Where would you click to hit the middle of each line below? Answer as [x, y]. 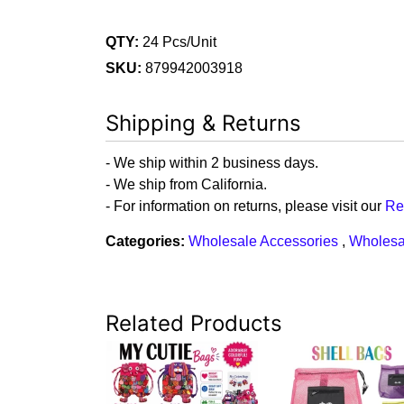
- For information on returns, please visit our [245, 207]
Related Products [194, 324]
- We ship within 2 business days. [212, 163]
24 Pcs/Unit [178, 42]
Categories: [145, 242]
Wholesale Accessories [263, 242]
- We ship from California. [186, 185]
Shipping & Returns [203, 124]
